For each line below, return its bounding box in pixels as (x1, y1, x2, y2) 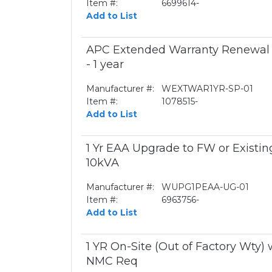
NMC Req (86, 254, 138, 268)
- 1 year (86, 58, 124, 71)
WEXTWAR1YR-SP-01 (161, 83, 253, 94)
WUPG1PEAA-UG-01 (161, 182, 249, 192)
